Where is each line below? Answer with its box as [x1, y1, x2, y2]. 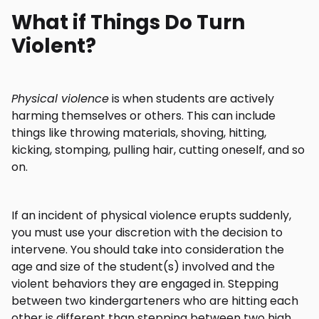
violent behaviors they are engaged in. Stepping [11, 276, 278, 292]
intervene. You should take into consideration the [11, 241, 284, 258]
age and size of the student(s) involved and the [11, 258, 275, 275]
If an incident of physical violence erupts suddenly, [11, 207, 291, 224]
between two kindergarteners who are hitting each [11, 293, 298, 309]
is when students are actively [109, 90, 274, 107]
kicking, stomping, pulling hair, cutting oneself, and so [11, 142, 305, 158]
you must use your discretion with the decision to [11, 224, 283, 241]
